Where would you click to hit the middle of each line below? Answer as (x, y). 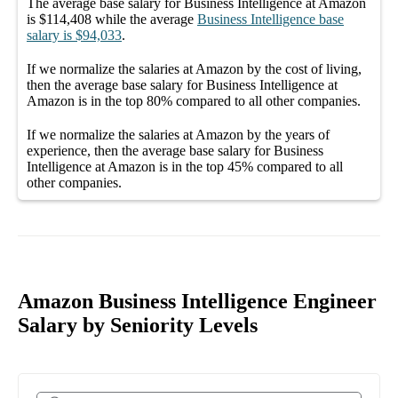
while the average (143, 19)
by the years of (287, 134)
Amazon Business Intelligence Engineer (197, 301)
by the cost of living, (302, 68)
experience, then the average (108, 150)
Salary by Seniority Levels (138, 325)
